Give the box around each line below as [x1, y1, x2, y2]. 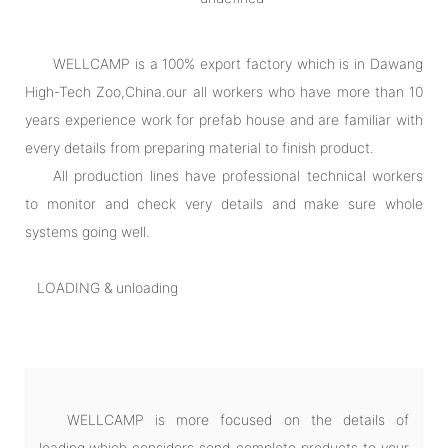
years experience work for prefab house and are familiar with [25, 110, 423, 128]
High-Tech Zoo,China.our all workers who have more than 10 [25, 82, 423, 100]
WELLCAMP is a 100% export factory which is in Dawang [53, 54, 423, 72]
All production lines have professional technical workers [53, 166, 423, 184]
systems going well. [25, 222, 150, 240]
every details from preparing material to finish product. [25, 138, 374, 156]
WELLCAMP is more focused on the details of [67, 410, 409, 428]
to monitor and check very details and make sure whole [25, 194, 423, 212]
